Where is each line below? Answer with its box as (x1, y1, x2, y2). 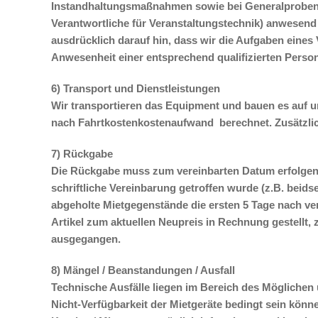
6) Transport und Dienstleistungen (51, 82, 220, 94)
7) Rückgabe (51, 148, 113, 160)
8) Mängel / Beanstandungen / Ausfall (51, 264, 235, 276)
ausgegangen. (51, 233, 121, 245)
